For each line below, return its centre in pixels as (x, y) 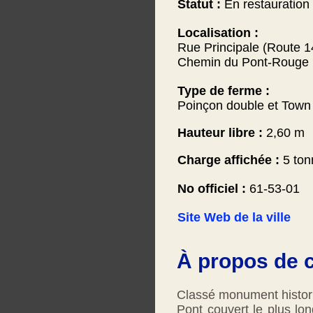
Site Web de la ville (234, 217)
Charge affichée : (228, 160)
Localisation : (218, 33)
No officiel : (212, 189)
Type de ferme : (224, 91)
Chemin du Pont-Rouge (243, 62)
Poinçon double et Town (244, 105)
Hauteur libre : (222, 133)
